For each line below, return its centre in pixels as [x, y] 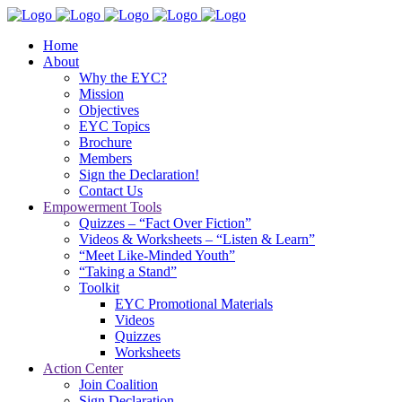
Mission [101, 94]
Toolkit [99, 288]
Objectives [109, 110]
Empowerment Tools [102, 207]
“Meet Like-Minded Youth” [157, 255]
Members [105, 158]
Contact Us [111, 191]
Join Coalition [118, 385]
